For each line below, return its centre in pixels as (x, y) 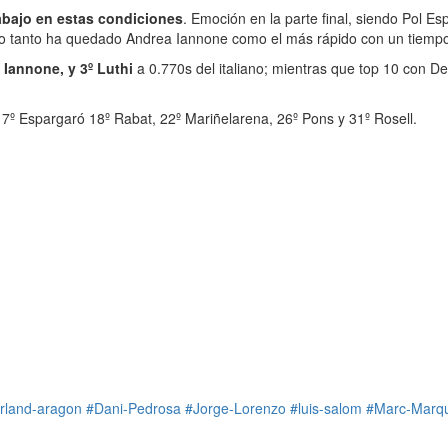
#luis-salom (326, 407)
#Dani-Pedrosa (133, 407)
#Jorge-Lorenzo (235, 407)
